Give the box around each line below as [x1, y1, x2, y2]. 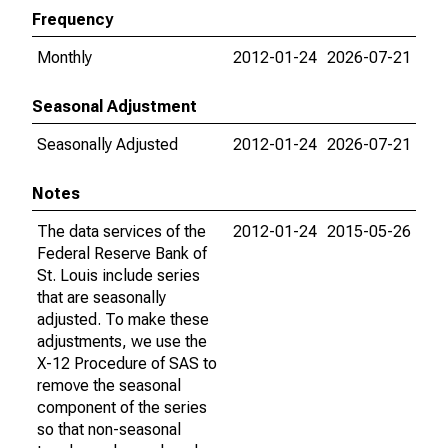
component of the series [37, 398, 207, 417]
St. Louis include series [37, 266, 200, 285]
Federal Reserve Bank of [37, 244, 207, 263]
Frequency [32, 10, 113, 29]
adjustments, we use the [37, 332, 207, 351]
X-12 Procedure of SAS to [37, 354, 217, 373]
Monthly [37, 48, 92, 67]
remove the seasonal [37, 376, 181, 395]
